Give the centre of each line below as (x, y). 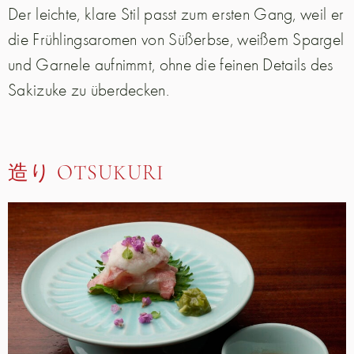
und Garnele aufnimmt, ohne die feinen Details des (171, 64)
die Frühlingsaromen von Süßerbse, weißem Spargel (176, 38)
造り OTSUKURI (86, 175)
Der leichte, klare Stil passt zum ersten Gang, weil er (176, 13)
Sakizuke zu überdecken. (88, 89)
